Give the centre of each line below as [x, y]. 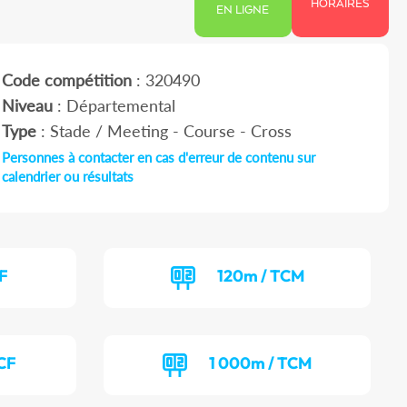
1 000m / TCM [261, 363]
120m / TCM [260, 276]
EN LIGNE [243, 11]
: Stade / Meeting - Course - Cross [164, 131]
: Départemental [114, 106]
